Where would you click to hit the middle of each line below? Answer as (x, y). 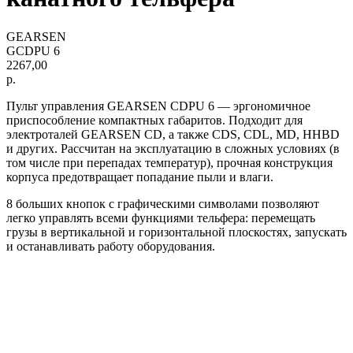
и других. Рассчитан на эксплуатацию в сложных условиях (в (173, 148)
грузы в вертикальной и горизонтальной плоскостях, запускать (176, 232)
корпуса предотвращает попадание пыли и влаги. (140, 176)
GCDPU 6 (33, 50)
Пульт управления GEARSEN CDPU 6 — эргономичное (158, 106)
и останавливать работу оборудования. (111, 246)
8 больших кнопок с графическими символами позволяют (163, 203)
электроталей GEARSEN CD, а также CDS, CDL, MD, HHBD (173, 134)
